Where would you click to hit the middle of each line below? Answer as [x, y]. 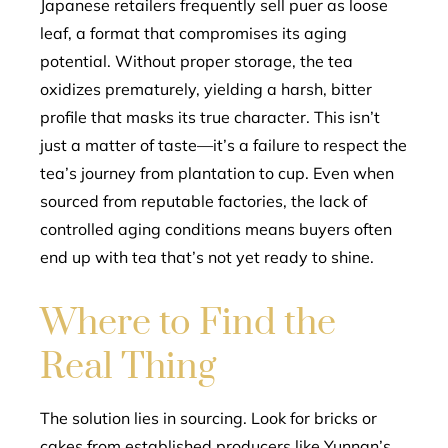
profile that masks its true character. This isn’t [210, 117]
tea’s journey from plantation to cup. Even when [217, 173]
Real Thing [128, 367]
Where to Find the [188, 323]
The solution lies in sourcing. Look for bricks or [208, 418]
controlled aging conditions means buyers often [216, 229]
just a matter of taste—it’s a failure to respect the [223, 145]
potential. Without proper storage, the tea [196, 61]
